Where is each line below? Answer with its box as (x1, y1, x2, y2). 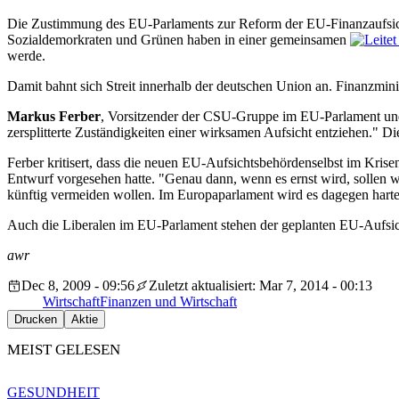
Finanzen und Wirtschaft (100, 293, 237, 309)
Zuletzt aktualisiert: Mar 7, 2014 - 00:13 (149, 277, 372, 293)
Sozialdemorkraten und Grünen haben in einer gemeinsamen (7, 31, 350, 47)
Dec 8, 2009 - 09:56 (21, 277, 134, 293)
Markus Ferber (7, 108, 101, 124)
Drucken (14, 312, 57, 326)
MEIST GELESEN (7, 340, 120, 358)
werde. (7, 47, 45, 63)
